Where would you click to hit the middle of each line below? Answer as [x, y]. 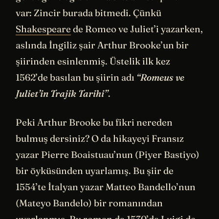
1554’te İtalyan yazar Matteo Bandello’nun [106, 187]
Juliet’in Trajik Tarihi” [62, 93]
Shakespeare [43, 29]
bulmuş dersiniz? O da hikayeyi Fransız [100, 139]
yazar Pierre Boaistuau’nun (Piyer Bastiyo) [108, 155]
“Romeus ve [160, 77]
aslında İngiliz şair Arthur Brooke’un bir [102, 45]
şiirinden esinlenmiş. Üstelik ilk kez [93, 61]
